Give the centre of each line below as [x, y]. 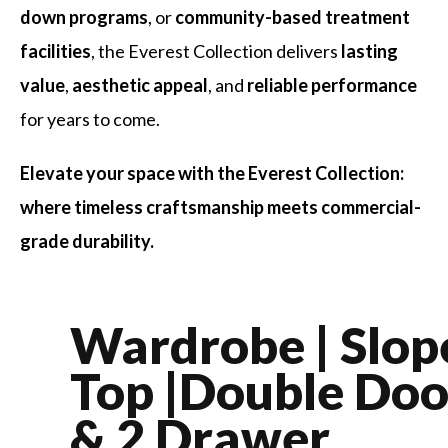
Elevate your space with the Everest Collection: [212, 172]
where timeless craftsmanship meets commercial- [221, 206]
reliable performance [332, 84]
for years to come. [90, 118]
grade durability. [87, 240]
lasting [370, 50]
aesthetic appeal [140, 84]
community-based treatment [293, 16]
